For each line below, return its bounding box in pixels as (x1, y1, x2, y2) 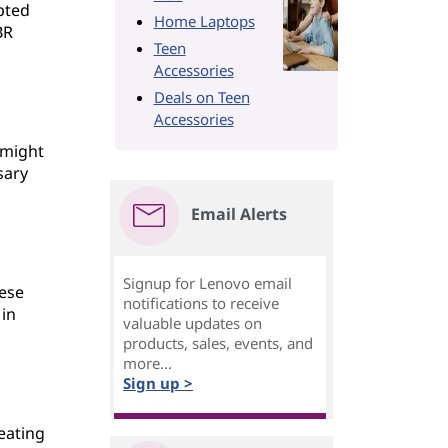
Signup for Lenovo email (123, 273, 292, 293)
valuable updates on (123, 313, 262, 333)
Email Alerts (191, 203, 287, 225)
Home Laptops (153, 11, 255, 31)
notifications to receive (123, 293, 279, 313)
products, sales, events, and (123, 333, 313, 353)
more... (123, 353, 172, 373)
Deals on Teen (153, 87, 250, 107)
